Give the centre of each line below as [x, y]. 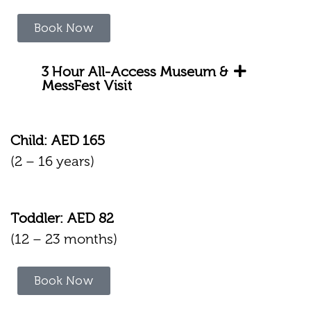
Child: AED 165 [58, 141]
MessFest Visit [87, 86]
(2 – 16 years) [52, 161]
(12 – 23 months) [64, 239]
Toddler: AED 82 [62, 218]
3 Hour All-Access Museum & [135, 72]
